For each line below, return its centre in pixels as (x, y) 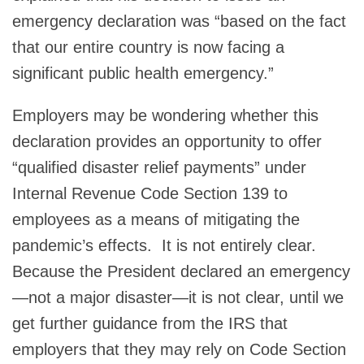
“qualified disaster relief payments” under (159, 167)
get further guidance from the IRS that (150, 323)
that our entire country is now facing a (148, 47)
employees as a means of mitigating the (156, 219)
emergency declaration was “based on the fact (179, 21)
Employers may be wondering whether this (165, 115)
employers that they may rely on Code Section (179, 349)
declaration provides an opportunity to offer (167, 141)
